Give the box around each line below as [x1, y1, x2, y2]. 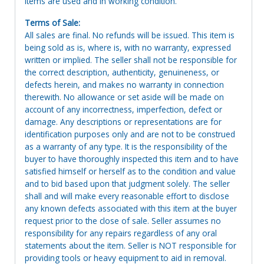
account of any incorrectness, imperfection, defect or [25, 103, 222, 115]
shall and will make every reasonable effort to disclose [25, 190, 229, 202]
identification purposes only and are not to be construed [25, 128, 235, 140]
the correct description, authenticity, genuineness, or [25, 66, 219, 78]
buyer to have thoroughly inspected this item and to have [25, 153, 239, 164]
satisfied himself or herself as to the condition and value [25, 165, 236, 177]
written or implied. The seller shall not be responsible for [25, 54, 237, 65]
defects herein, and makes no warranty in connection [25, 78, 224, 90]
